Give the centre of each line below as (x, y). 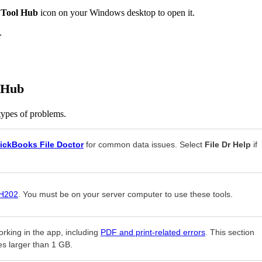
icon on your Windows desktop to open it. (116, 12)
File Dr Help (228, 145)
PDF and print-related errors (153, 232)
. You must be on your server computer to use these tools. (125, 194)
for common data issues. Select (144, 145)
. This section (230, 232)
